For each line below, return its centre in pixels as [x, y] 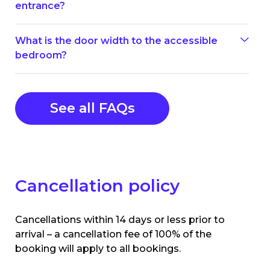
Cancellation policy [97, 185]
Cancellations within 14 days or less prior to [120, 219]
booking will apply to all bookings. [98, 248]
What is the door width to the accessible [116, 40]
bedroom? [41, 55]
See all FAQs [92, 108]
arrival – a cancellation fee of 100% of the [113, 234]
